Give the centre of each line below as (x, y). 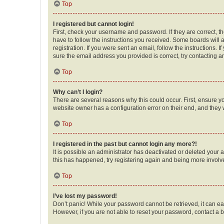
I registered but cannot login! (93, 24)
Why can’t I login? (78, 92)
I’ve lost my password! (85, 196)
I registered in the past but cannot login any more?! (125, 144)
